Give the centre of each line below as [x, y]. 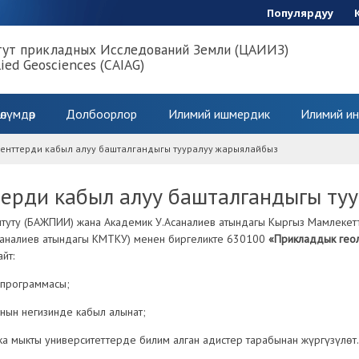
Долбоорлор [102, 114]
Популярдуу [300, 12]
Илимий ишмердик [219, 114]
